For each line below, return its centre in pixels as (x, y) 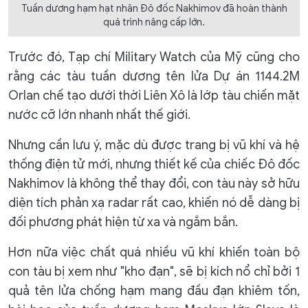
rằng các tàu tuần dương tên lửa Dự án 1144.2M (154, 76)
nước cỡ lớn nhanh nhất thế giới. (99, 114)
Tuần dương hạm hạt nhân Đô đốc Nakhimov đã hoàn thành (154, 8)
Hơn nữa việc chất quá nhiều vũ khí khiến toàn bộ (154, 252)
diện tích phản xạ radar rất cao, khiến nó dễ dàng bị (154, 202)
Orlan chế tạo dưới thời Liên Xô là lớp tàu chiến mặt (154, 95)
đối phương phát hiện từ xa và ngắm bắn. (123, 222)
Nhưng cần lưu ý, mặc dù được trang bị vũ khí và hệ (154, 145)
